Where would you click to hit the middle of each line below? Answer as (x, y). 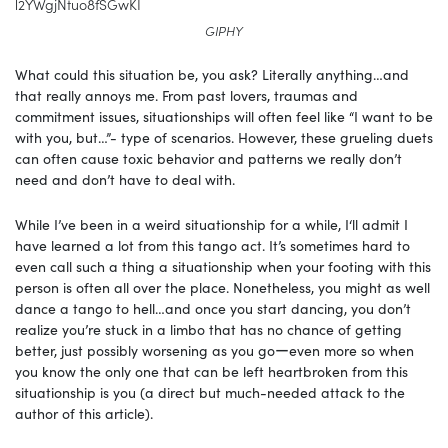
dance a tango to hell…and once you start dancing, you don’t (213, 308)
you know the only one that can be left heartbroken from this (211, 371)
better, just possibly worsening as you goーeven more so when (214, 350)
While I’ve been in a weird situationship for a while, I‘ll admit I (211, 224)
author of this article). (84, 413)
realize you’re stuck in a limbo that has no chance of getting (208, 329)
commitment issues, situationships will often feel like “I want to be (224, 116)
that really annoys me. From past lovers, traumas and (186, 95)
